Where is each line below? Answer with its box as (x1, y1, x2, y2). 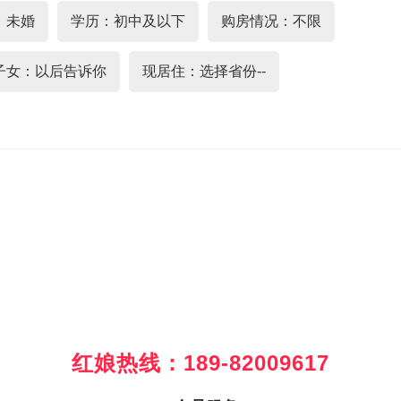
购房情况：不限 (221, 13, 321, 29)
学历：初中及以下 (71, 13, 185, 29)
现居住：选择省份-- (142, 64, 266, 79)
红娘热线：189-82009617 (72, 351, 329, 375)
